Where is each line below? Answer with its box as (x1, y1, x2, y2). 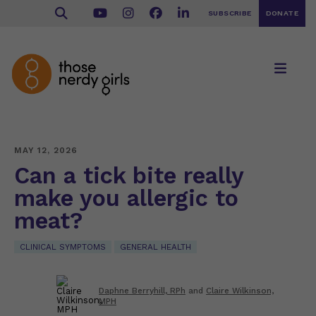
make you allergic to (14, 185, 238, 212)
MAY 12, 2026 (14, 145, 78, 155)
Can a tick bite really (14, 162, 243, 189)
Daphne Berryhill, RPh (99, 286, 186, 296)
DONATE (265, 8, 298, 18)
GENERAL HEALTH (120, 242, 191, 252)
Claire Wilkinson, (206, 286, 274, 296)
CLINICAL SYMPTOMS (20, 242, 106, 252)
